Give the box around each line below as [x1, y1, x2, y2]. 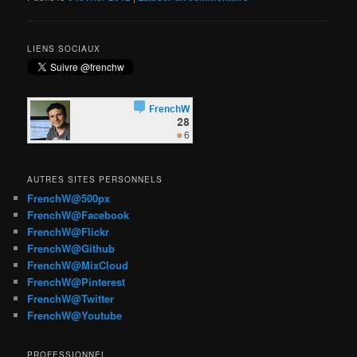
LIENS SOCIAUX [27, 43, 101, 55]
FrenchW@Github [27, 240, 116, 256]
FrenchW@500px [27, 190, 111, 206]
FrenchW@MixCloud [27, 257, 129, 273]
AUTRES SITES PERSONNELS [27, 173, 163, 185]
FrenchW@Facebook [27, 206, 130, 222]
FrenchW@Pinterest [27, 273, 126, 289]
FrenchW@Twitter [27, 290, 115, 306]
